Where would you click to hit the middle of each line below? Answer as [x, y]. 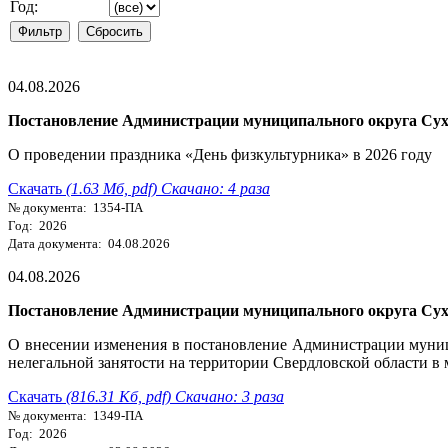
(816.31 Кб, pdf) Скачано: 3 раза [175, 396]
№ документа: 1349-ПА [75, 415]
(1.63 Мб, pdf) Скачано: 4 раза [168, 188]
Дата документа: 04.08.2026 [89, 243]
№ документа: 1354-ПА [75, 207]
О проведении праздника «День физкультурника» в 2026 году [220, 154]
